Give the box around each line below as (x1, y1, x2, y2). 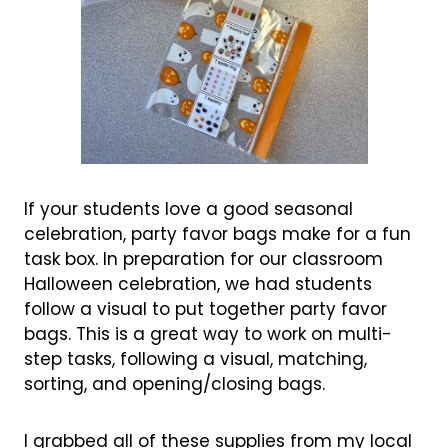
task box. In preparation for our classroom (23, 246, 383, 271)
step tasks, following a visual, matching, (23, 346, 367, 371)
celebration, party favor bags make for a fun (23, 221, 411, 246)
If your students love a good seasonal (23, 196, 353, 221)
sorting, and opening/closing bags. (23, 371, 325, 396)
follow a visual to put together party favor (23, 296, 387, 321)
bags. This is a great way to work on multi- (23, 321, 392, 346)
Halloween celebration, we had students (23, 271, 372, 296)
